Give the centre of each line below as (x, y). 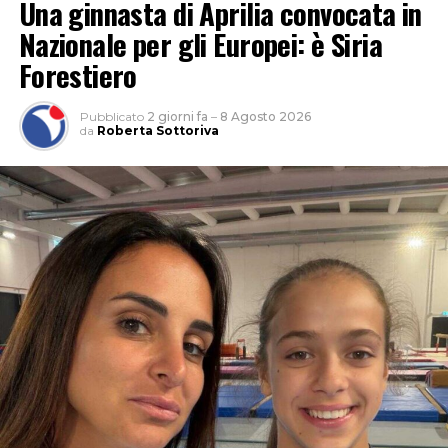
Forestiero (77, 75)
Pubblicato (111, 117)
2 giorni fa (177, 117)
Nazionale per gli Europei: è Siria (200, 44)
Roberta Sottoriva (157, 131)
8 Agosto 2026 (265, 117)
